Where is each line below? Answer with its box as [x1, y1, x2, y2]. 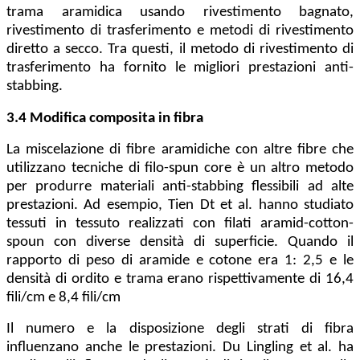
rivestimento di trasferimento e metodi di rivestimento [6, 23, 354, 39]
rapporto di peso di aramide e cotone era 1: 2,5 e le [6, 253, 354, 269]
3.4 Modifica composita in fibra [6, 111, 203, 127]
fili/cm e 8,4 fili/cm [6, 290, 121, 306]
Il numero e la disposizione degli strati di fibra [6, 321, 354, 337]
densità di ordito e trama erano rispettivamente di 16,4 [6, 272, 354, 288]
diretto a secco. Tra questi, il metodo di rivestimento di [6, 42, 354, 58]
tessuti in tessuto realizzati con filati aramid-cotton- [6, 216, 354, 232]
